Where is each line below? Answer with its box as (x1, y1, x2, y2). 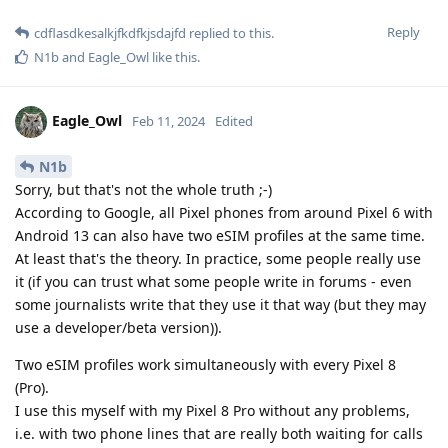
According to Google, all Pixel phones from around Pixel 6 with (15, 203, 433, 223)
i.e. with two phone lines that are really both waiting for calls (15, 424, 423, 444)
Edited (215, 112, 253, 131)
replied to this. (186, 24, 274, 43)
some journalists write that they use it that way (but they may (15, 295, 426, 315)
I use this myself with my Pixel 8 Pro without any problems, (15, 401, 410, 421)
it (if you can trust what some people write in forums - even (15, 272, 412, 292)
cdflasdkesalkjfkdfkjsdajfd (34, 24, 186, 43)
